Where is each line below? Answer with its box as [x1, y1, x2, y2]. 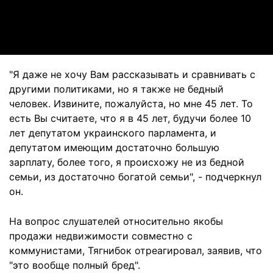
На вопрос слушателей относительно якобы [9, 215, 223, 227]
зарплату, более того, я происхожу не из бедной [9, 156, 244, 168]
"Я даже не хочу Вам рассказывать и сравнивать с [9, 68, 255, 80]
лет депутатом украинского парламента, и [9, 127, 216, 139]
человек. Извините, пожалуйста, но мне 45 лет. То [9, 97, 253, 110]
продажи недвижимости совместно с [9, 230, 193, 242]
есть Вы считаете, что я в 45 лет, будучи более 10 [9, 112, 251, 124]
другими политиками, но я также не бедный [9, 83, 224, 95]
